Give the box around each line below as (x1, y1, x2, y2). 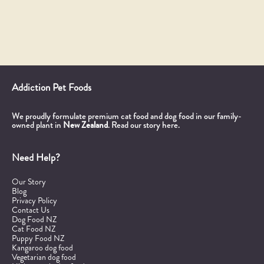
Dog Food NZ (12, 213, 57, 225)
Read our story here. (111, 118, 180, 131)
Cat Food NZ (12, 222, 55, 235)
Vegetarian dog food (12, 250, 76, 263)
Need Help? (12, 150, 60, 164)
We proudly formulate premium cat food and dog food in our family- (12, 109, 242, 123)
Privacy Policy (12, 194, 57, 206)
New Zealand (63, 118, 108, 131)
